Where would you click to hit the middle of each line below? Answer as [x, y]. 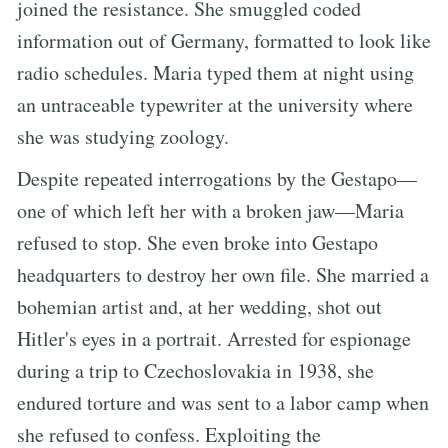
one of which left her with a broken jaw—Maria [210, 210]
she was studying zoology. [123, 136]
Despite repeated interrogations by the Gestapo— [217, 178]
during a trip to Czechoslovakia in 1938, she [195, 370]
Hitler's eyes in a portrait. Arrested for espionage [214, 338]
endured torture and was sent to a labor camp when [223, 402]
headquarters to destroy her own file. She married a [223, 274]
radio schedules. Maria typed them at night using [215, 72]
